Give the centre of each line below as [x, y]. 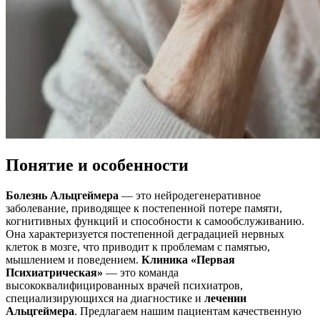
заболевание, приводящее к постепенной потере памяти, [144, 208]
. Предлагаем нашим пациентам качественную [188, 311]
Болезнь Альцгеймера [62, 195]
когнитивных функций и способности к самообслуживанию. [155, 221]
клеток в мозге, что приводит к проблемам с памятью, [138, 246]
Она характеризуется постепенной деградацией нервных [145, 234]
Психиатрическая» [56, 272]
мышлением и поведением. [74, 259]
